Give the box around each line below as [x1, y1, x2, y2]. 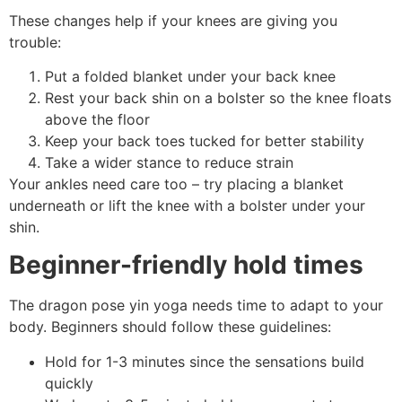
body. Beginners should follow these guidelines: [9, 318, 331, 336]
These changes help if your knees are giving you [9, 11, 337, 30]
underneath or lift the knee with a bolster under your [9, 196, 365, 214]
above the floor [45, 109, 150, 128]
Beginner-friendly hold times [9, 249, 363, 281]
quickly [45, 373, 93, 392]
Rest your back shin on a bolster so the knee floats [45, 88, 391, 107]
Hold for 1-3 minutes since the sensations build [45, 352, 364, 371]
